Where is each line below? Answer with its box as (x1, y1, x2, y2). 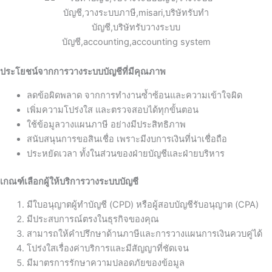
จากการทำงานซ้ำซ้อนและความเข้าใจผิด (81, 89, 242, 101)
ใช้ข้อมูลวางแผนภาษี (26, 118, 108, 130)
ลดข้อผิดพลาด (26, 89, 82, 101)
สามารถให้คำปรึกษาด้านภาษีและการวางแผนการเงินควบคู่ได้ (26, 228, 262, 239)
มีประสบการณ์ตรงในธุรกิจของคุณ (26, 213, 159, 225)
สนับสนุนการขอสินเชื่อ (26, 133, 114, 144)
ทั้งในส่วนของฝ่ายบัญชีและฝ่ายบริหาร (76, 148, 225, 159)
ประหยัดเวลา (26, 148, 77, 159)
